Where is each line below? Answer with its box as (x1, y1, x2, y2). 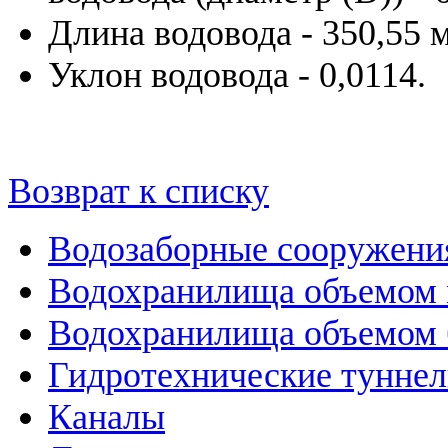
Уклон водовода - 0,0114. (48, 54, 426, 95)
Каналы (48, 396, 165, 437)
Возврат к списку (8, 170, 269, 211)
